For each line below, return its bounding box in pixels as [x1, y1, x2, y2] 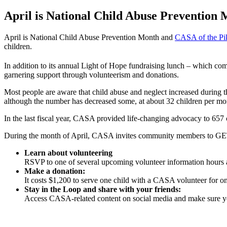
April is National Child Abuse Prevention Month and [4, 32, 175, 42]
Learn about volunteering [24, 148, 112, 158]
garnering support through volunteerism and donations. [4, 70, 179, 80]
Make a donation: [24, 167, 85, 176]
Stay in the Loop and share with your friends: [24, 185, 181, 194]
